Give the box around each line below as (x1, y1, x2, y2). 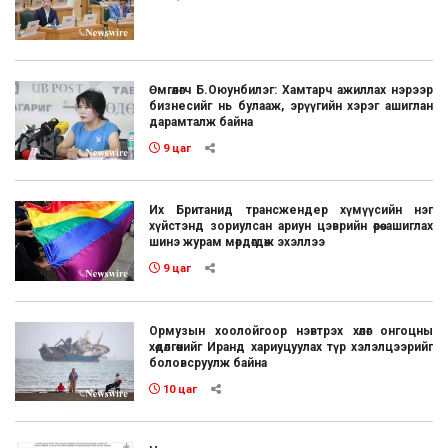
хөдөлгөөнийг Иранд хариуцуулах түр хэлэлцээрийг (149, 339, 433, 354)
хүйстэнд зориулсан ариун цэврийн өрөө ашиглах (149, 219, 433, 234)
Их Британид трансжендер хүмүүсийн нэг (149, 203, 433, 218)
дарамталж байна (149, 114, 254, 129)
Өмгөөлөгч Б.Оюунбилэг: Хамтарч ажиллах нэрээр (149, 82, 433, 97)
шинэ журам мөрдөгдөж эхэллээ (149, 235, 326, 250)
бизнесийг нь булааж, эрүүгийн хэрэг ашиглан (149, 98, 433, 113)
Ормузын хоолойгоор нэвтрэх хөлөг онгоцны (149, 323, 433, 338)
